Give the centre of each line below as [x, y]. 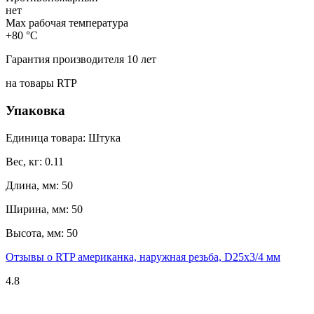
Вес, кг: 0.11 [35, 161]
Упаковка [35, 111]
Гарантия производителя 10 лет [81, 60]
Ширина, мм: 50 [44, 209]
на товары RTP [41, 83]
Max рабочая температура [67, 23]
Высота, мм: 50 [42, 233]
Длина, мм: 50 [39, 185]
